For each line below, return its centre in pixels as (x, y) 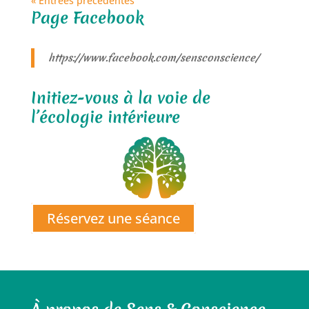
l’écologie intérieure (105, 118)
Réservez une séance (113, 219)
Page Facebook (87, 18)
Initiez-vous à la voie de (120, 98)
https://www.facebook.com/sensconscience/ (153, 58)
